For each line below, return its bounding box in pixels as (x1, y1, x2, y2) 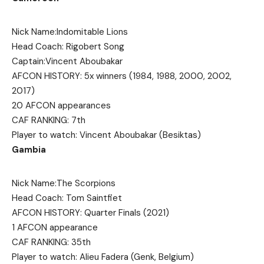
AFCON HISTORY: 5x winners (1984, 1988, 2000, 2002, (12, 70, 232, 82)
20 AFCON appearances (12, 99, 111, 111)
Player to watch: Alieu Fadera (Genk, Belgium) (12, 250, 194, 263)
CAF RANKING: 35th (12, 236, 91, 248)
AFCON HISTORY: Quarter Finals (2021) (12, 206, 169, 219)
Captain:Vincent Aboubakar (12, 55, 123, 67)
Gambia (12, 143, 46, 156)
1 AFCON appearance (12, 221, 98, 233)
